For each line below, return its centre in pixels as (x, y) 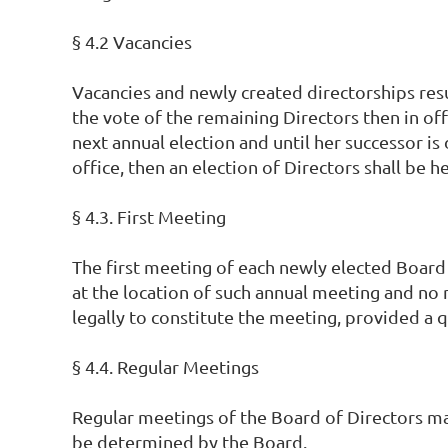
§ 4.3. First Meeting (149, 216)
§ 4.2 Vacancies (132, 41)
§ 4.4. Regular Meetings (165, 366)
